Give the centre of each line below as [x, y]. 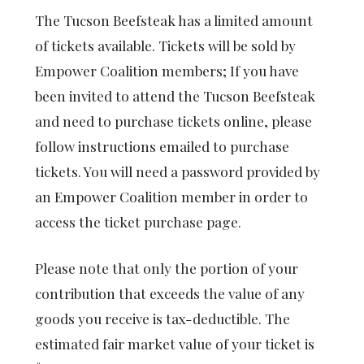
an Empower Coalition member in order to [172, 196]
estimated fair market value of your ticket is [175, 343]
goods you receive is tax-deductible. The [163, 318]
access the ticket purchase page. [139, 221]
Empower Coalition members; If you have [167, 70]
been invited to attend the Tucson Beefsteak [175, 95]
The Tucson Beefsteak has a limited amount [174, 19]
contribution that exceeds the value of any [170, 292]
